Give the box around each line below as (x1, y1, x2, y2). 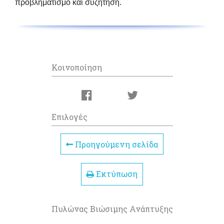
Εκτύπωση (94, 168, 137, 179)
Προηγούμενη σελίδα (73, 138, 158, 149)
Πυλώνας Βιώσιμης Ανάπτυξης (51, 203, 173, 214)
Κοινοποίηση (51, 61, 102, 72)
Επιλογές (51, 111, 87, 122)
